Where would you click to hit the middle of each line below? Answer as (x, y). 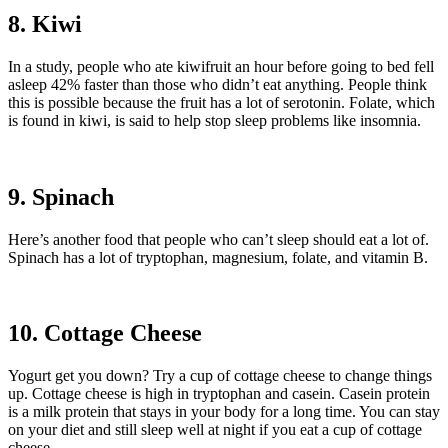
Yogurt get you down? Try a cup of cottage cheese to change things (220, 376)
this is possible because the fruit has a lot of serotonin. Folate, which (221, 102)
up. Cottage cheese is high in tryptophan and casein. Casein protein (219, 394)
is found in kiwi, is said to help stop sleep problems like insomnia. (214, 120)
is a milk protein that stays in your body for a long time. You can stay (224, 412)
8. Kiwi (45, 23)
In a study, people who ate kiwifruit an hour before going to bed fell (221, 66)
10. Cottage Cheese (105, 333)
